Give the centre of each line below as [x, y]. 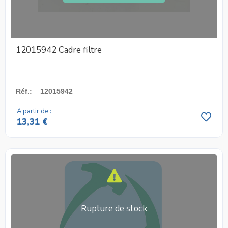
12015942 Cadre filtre [59, 50]
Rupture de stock [114, 208]
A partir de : [34, 111]
